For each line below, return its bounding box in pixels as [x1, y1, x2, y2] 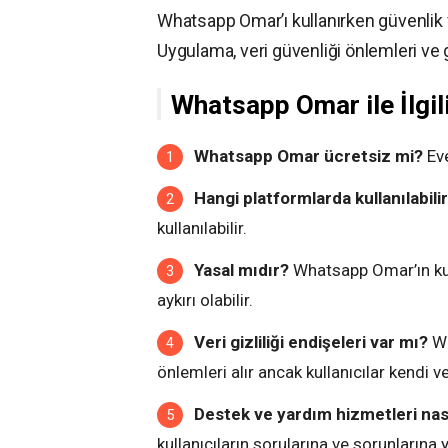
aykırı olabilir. [157, 289, 253, 310]
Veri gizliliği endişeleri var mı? [194, 331, 428, 352]
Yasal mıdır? [194, 259, 289, 280]
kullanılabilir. [157, 217, 247, 238]
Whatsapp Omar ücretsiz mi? [194, 145, 423, 166]
